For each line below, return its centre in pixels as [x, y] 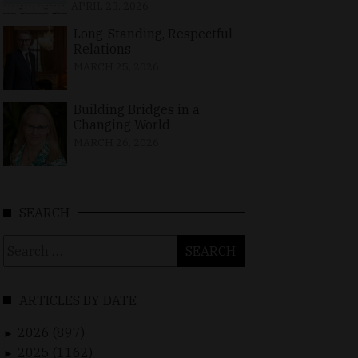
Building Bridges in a [136, 110]
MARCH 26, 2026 [116, 143]
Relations [102, 49]
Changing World [121, 125]
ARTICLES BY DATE [78, 301]
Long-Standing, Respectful [153, 34]
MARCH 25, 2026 [116, 67]
